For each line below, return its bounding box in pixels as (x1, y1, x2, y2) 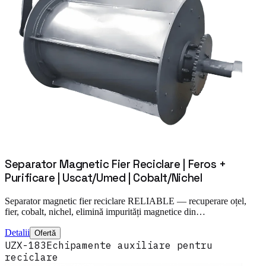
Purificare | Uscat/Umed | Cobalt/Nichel (5, 171, 202, 185)
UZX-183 (5, 239, 46, 251)
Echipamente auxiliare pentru (46, 239, 213, 251)
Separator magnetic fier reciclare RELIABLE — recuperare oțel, (5, 195, 246, 206)
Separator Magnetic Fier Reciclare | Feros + (5, 157, 226, 172)
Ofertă (34, 228, 56, 237)
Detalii (5, 227, 30, 237)
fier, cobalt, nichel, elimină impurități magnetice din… (5, 206, 205, 217)
